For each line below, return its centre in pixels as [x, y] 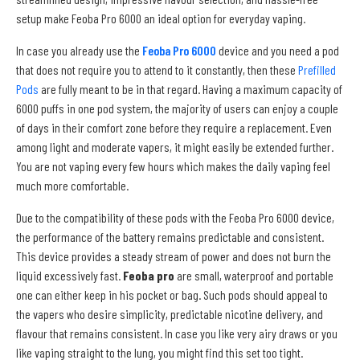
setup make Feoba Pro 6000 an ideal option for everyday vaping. [161, 18]
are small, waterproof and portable [254, 275]
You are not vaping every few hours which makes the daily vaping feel [173, 166]
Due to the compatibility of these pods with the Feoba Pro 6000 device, [175, 217]
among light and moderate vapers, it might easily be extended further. [175, 146]
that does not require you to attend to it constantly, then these [157, 69]
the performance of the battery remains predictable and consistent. [170, 236]
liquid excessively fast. [70, 275]
